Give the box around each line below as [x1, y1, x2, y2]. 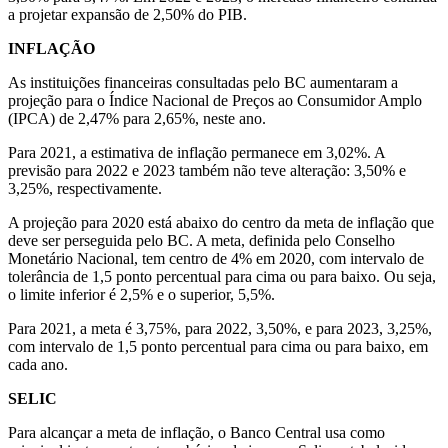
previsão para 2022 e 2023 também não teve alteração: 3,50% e [8, 161, 406, 179]
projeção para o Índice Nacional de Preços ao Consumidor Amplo [8, 91, 422, 109]
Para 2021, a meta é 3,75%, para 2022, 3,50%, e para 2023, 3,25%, [8, 319, 432, 337]
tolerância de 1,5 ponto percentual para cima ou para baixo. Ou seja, [8, 267, 436, 285]
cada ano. [8, 355, 68, 373]
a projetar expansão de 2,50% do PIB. [8, 5, 247, 23]
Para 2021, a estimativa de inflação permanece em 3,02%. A [8, 143, 385, 161]
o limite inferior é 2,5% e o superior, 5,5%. [8, 285, 275, 303]
